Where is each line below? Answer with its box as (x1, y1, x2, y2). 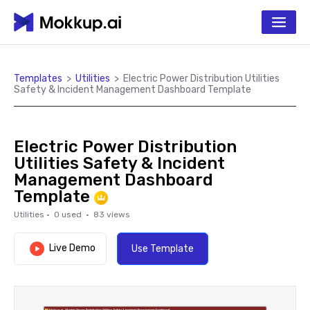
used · (60, 210, 93, 219)
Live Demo (49, 242, 95, 255)
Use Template (131, 243, 194, 255)
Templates (14, 73, 62, 84)
